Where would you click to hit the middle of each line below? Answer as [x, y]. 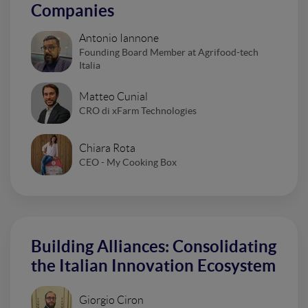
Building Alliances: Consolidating [154, 247]
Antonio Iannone [119, 38]
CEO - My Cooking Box [128, 162]
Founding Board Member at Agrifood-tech [169, 53]
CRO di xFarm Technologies [138, 110]
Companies [73, 11]
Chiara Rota [107, 148]
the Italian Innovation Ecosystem [153, 266]
